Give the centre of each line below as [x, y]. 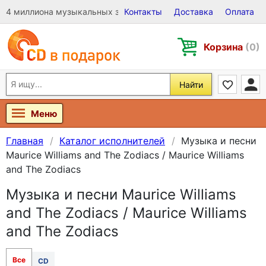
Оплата [240, 12]
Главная [25, 141]
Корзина [224, 47]
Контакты [143, 12]
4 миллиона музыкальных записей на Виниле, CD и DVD [120, 12]
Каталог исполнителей [112, 141]
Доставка [194, 12]
